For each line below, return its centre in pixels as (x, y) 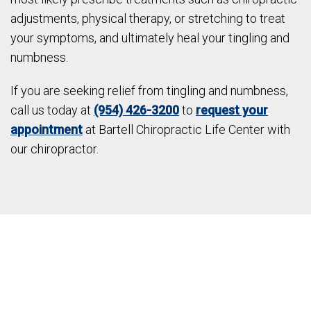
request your (232, 110)
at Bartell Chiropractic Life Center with (186, 130)
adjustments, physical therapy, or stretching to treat (148, 19)
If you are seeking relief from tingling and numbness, (149, 91)
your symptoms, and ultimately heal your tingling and (150, 38)
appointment (47, 130)
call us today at (52, 110)
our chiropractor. (54, 149)
